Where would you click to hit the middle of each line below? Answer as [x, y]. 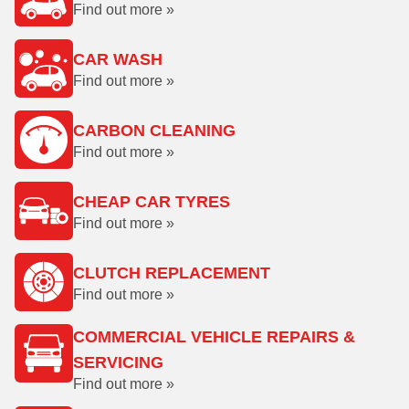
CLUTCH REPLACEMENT [172, 273]
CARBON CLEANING [154, 131]
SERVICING [118, 362]
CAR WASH [118, 59]
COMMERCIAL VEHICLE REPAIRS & [214, 337]
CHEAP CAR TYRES [152, 202]
